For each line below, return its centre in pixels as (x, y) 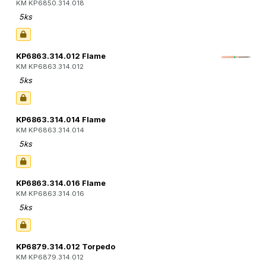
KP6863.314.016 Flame (61, 183)
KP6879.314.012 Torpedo (66, 247)
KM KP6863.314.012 (50, 67)
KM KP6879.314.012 (50, 257)
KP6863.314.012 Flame (61, 56)
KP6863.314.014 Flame (61, 120)
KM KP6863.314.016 (50, 194)
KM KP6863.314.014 (50, 130)
